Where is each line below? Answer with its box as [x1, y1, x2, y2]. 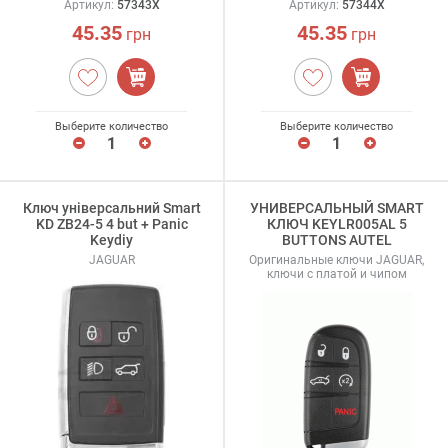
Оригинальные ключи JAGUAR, [249, 252, 424, 267]
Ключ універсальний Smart [22, 199, 201, 216]
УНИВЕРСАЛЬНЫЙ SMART [249, 199, 424, 216]
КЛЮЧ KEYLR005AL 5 [266, 215, 407, 232]
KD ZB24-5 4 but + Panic [35, 215, 188, 232]
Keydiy [90, 231, 133, 248]
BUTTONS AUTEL [281, 231, 392, 248]
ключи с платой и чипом [266, 266, 407, 281]
